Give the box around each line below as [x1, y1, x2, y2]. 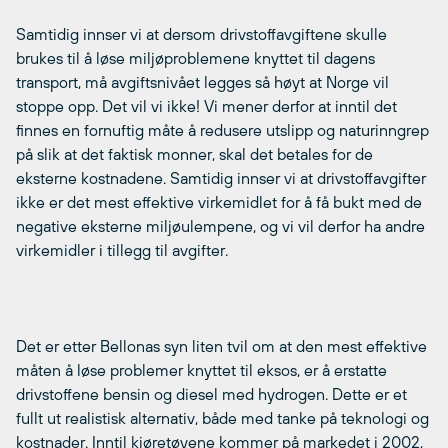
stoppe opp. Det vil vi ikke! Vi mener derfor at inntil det [16, 96, 397, 115]
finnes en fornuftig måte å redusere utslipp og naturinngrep [16, 120, 429, 139]
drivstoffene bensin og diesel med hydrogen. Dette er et [16, 384, 407, 403]
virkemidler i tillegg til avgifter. [16, 240, 228, 259]
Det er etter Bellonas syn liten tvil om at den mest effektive [16, 336, 427, 355]
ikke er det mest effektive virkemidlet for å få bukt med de [16, 192, 422, 211]
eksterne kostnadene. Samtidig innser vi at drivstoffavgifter [16, 168, 426, 187]
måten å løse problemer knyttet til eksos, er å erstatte [16, 360, 387, 379]
